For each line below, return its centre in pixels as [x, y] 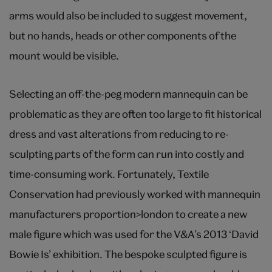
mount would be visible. [64, 56]
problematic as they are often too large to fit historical [135, 114]
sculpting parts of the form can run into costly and [127, 154]
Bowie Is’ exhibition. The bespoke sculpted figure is [128, 254]
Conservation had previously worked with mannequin [135, 194]
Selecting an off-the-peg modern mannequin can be [128, 94]
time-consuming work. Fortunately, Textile [109, 174]
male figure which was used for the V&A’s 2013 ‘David [134, 234]
